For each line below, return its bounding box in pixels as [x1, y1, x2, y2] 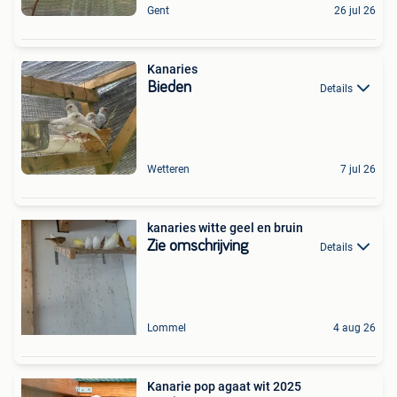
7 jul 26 [340, 163, 376, 175]
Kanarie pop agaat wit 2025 [147, 379, 301, 393]
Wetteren [147, 163, 190, 175]
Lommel [147, 322, 186, 334]
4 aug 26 [333, 322, 376, 334]
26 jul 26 [334, 4, 376, 17]
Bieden [147, 80, 191, 96]
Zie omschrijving [147, 238, 248, 254]
